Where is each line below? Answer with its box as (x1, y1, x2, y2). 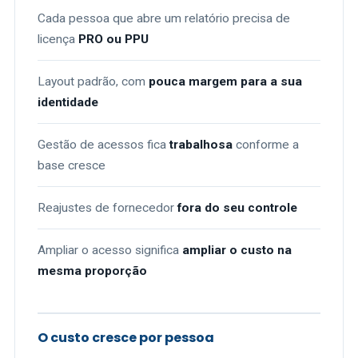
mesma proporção (38, 264, 147, 278)
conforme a (233, 137, 299, 152)
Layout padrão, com (38, 74, 149, 89)
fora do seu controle (177, 201, 297, 215)
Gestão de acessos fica (38, 137, 169, 152)
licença (38, 32, 78, 46)
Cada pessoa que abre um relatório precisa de (38, 11, 290, 26)
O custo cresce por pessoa (38, 328, 214, 347)
